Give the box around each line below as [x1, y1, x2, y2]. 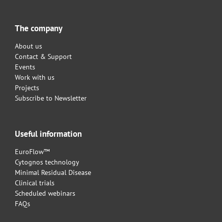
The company [15, 23, 62, 34]
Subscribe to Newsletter [15, 94, 87, 103]
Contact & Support [15, 52, 72, 61]
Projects [15, 83, 39, 93]
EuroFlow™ [15, 147, 50, 157]
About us [15, 42, 42, 51]
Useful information [15, 128, 82, 140]
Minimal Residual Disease [15, 168, 91, 177]
